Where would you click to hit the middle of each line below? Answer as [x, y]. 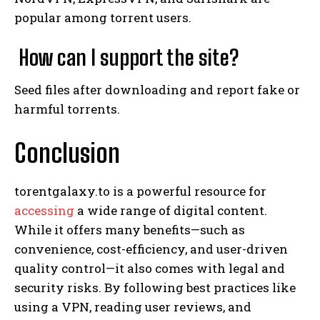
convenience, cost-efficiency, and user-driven [151, 249]
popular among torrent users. [103, 17]
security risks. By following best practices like [155, 287]
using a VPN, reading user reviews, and [133, 306]
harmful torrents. [67, 109]
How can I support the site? [126, 57]
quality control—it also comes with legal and [150, 268]
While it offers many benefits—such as [130, 229]
